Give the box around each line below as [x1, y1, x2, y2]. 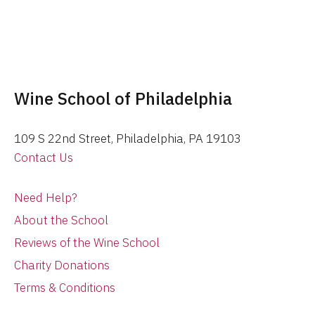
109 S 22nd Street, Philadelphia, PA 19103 [14, 131, 241, 147]
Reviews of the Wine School [14, 235, 160, 251]
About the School [14, 212, 108, 229]
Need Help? [14, 190, 77, 206]
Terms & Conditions [14, 280, 115, 296]
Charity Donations [14, 257, 110, 274]
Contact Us [14, 150, 73, 166]
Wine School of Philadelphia [14, 87, 232, 110]
